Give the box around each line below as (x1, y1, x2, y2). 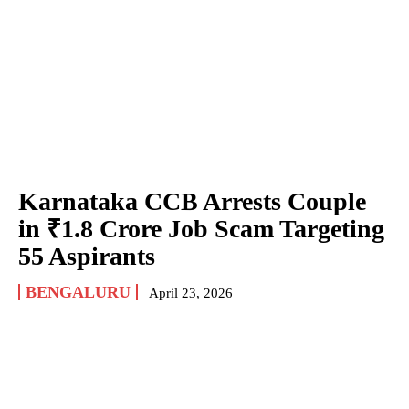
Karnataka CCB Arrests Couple (18, 187, 366, 216)
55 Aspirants (18, 242, 155, 271)
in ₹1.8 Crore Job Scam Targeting (18, 215, 384, 244)
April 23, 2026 (149, 286, 233, 301)
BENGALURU (26, 283, 131, 302)
